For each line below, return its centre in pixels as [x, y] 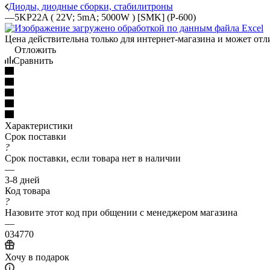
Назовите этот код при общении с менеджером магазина [121, 212]
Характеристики [39, 125]
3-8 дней [22, 180]
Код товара [27, 190]
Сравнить [33, 60]
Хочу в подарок [37, 257]
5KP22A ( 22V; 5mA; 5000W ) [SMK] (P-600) [105, 17]
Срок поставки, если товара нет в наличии [93, 158]
